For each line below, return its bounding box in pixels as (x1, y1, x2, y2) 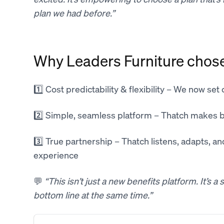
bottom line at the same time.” (33, 189, 152, 201)
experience (33, 149, 78, 161)
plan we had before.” (33, 7, 115, 19)
